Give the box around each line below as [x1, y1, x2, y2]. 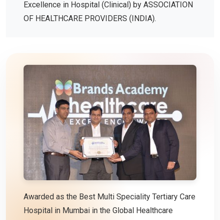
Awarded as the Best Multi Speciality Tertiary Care [24, 192, 195, 202]
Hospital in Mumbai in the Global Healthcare [24, 206, 173, 216]
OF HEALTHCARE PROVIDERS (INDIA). [24, 14, 156, 24]
